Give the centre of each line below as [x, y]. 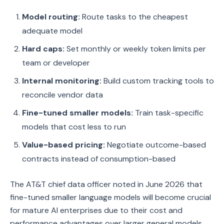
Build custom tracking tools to [158, 81]
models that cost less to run [74, 127]
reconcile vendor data [62, 95]
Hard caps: [43, 49]
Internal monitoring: [62, 81]
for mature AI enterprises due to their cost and [96, 210]
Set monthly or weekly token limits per [135, 49]
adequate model [52, 31]
